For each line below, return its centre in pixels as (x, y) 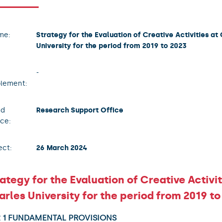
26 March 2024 (61, 148)
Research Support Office (80, 110)
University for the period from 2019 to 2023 (111, 46)
